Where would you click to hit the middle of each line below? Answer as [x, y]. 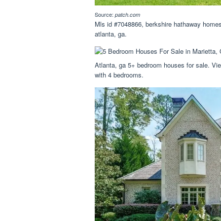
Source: [105, 14]
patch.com [128, 14]
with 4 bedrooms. [119, 74]
